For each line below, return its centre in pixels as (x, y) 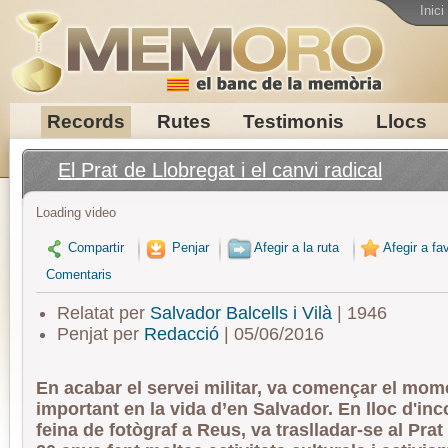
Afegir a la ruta (296, 247)
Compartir (96, 247)
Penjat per (100, 334)
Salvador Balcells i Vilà (240, 313)
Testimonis (293, 121)
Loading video (76, 212)
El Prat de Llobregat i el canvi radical (220, 170)
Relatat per (103, 313)
